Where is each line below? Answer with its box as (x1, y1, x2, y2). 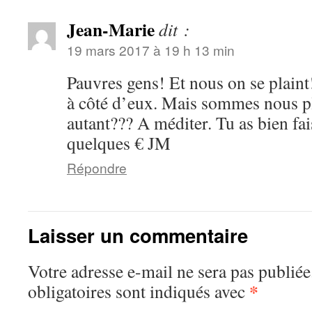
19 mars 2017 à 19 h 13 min (67, 40, 235, 60)
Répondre (67, 158, 127, 178)
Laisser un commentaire (28, 221, 248, 249)
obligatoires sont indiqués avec (28, 279, 249, 304)
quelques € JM (67, 131, 171, 155)
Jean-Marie (67, 16, 155, 43)
